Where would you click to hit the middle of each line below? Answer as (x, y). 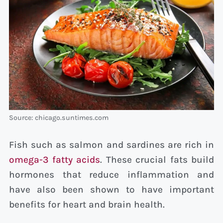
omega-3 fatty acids (55, 160)
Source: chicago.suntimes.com (59, 117)
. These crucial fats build (157, 160)
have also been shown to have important (111, 190)
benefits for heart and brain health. (87, 205)
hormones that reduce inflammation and (111, 175)
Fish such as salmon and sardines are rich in (111, 145)
